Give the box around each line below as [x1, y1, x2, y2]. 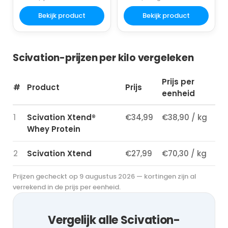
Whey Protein [27, 123, 80, 134]
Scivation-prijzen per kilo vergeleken [13, 50, 194, 65]
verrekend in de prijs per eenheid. [13, 182, 121, 192]
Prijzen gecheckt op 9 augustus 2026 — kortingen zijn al [13, 171, 196, 181]
